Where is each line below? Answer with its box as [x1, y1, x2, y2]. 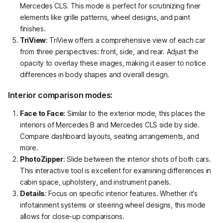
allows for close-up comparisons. [20, 212, 124, 221]
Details [20, 189, 45, 198]
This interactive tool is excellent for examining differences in [20, 166, 212, 175]
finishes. [20, 24, 46, 33]
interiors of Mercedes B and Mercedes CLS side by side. [20, 120, 200, 129]
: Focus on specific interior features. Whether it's [44, 189, 198, 198]
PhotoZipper [20, 154, 63, 163]
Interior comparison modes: [8, 90, 113, 100]
